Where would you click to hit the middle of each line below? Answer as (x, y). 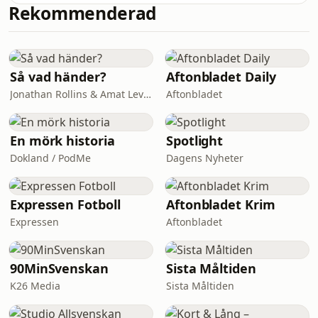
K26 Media (35, 286)
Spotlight (195, 141)
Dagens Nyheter (205, 158)
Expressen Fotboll (65, 204)
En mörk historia (62, 141)
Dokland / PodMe (50, 158)
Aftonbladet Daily (221, 77)
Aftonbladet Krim (221, 204)
